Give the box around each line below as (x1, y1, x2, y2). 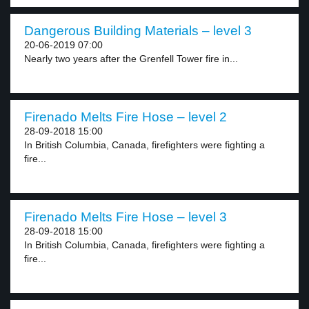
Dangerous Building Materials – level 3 (24, 23, 252, 38)
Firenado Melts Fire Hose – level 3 (24, 210, 227, 224)
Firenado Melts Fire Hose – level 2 (24, 110, 227, 124)
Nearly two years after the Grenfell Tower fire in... (24, 53, 238, 64)
